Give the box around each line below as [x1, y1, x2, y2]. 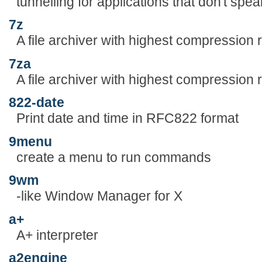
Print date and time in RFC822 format [16, 111, 239, 126]
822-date [9, 95, 64, 111]
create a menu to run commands [16, 149, 211, 165]
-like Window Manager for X [16, 188, 182, 204]
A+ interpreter [16, 227, 98, 243]
